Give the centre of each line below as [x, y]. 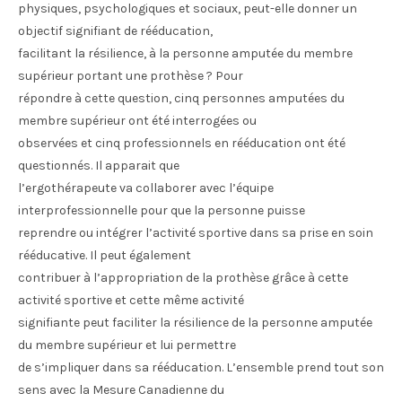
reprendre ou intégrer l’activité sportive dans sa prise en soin [196, 233]
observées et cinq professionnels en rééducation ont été [182, 143]
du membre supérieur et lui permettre [127, 345]
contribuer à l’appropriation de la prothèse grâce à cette [183, 278]
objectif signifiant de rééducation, [115, 31]
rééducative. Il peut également [105, 255]
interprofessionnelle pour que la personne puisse [162, 210]
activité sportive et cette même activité [131, 300]
